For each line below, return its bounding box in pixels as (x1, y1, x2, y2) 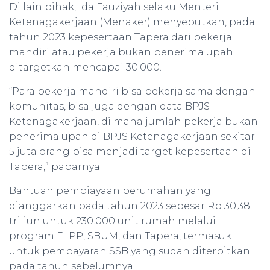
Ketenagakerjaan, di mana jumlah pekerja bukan (9, 116, 258, 127)
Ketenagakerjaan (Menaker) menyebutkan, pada (9, 16, 255, 28)
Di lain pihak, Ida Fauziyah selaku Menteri (9, 1, 219, 13)
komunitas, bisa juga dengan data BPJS (9, 101, 210, 112)
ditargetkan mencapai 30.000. (9, 61, 162, 73)
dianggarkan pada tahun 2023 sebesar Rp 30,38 (9, 200, 250, 212)
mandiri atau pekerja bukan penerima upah (9, 46, 233, 58)
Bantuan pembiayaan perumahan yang (9, 185, 211, 196)
